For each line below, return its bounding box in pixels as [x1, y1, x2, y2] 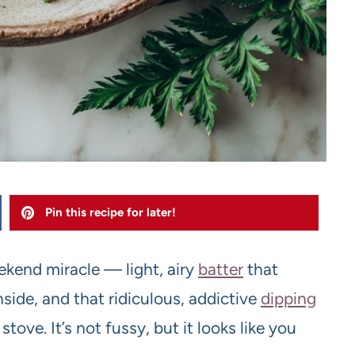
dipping [261, 288, 316, 308]
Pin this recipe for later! [45, 204, 177, 219]
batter [198, 258, 243, 279]
